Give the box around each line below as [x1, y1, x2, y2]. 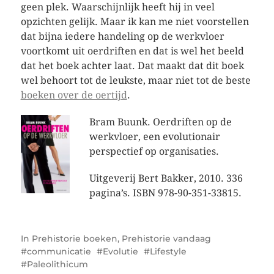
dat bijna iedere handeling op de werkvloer [20, 31, 224, 42]
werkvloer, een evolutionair [89, 131, 220, 143]
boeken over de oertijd [20, 89, 127, 101]
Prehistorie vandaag [121, 232, 211, 244]
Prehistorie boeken [31, 232, 117, 244]
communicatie [26, 245, 91, 257]
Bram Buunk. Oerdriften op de [89, 116, 232, 128]
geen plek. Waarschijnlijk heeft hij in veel [20, 1, 215, 13]
